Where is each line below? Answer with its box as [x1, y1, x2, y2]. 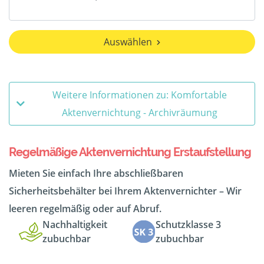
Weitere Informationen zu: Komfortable [52, 88, 227, 102]
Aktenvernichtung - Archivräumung [62, 106, 217, 120]
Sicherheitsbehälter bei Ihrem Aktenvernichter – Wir [9, 184, 242, 198]
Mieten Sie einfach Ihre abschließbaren [9, 167, 183, 180]
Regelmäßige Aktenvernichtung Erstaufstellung [9, 145, 251, 160]
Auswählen [104, 35, 152, 49]
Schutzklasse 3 [156, 218, 221, 232]
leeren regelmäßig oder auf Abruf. [9, 202, 161, 216]
